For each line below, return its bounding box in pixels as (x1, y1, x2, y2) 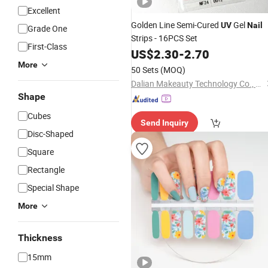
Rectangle (28, 164, 65, 175)
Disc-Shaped (28, 128, 74, 139)
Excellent (28, 5, 60, 16)
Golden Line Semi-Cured (131, 19, 221, 31)
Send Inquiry (141, 118, 188, 127)
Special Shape (28, 182, 79, 193)
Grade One (28, 23, 67, 34)
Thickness (18, 232, 62, 243)
